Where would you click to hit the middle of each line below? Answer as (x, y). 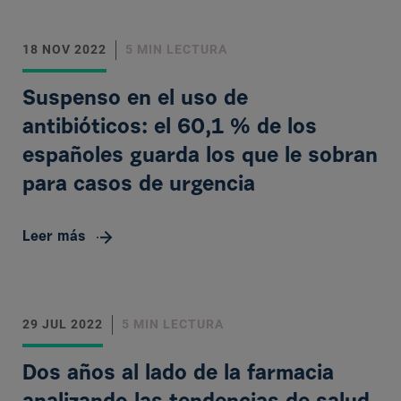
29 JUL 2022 (63, 324)
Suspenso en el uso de (135, 99)
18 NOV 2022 (64, 49)
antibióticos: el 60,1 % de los (170, 128)
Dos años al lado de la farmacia (178, 374)
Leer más (54, 237)
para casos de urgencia (139, 185)
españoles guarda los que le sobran (200, 157)
